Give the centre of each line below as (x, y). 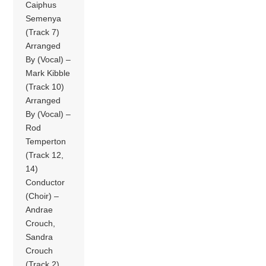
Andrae (39, 209)
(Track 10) (45, 86)
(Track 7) (43, 32)
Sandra (39, 237)
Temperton (46, 141)
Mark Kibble (48, 73)
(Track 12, (45, 155)
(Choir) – (42, 196)
